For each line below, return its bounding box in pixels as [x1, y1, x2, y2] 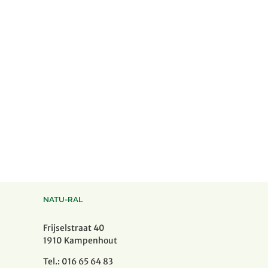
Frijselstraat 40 [43, 223, 105, 233]
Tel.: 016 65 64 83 [43, 256, 113, 267]
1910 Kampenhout [43, 235, 117, 246]
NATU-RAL [43, 195, 83, 204]
